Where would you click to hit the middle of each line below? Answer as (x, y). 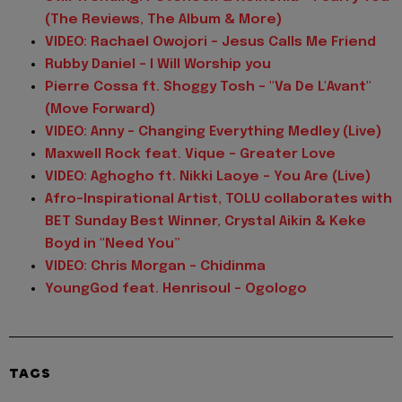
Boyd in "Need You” (113, 245)
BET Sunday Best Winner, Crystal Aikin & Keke (205, 222)
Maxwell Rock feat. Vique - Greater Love (190, 155)
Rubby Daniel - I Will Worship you (158, 65)
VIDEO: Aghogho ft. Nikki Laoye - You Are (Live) (208, 177)
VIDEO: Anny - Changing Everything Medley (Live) (213, 132)
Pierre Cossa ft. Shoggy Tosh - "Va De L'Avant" (208, 87)
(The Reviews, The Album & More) (163, 20)
